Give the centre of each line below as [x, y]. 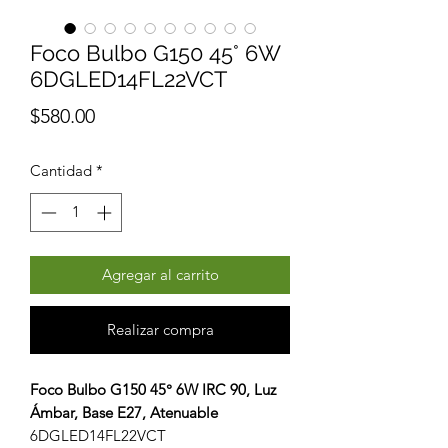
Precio [122, 115]
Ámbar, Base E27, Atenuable [124, 412]
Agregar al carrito [160, 274]
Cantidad [61, 171]
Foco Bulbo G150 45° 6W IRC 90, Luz [153, 389]
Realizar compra [160, 329]
